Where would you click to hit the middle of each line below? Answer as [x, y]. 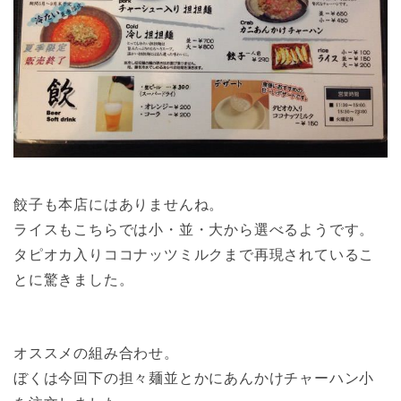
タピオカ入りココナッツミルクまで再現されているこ [194, 255]
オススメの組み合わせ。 [96, 352]
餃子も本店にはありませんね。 [119, 205]
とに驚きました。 [74, 280]
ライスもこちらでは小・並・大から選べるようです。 [194, 230]
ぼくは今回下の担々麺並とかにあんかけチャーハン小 [194, 377]
